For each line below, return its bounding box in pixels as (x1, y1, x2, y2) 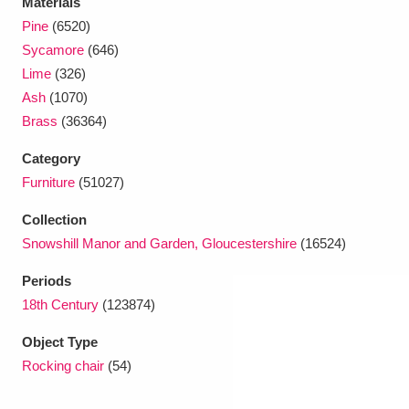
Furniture (22, 174, 75, 190)
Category (22, 151, 80, 166)
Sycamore (22, 42, 84, 58)
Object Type (22, 334, 98, 350)
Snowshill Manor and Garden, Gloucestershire (22, 236, 297, 251)
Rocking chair (22, 358, 104, 373)
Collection (22, 212, 87, 227)
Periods (22, 273, 71, 288)
